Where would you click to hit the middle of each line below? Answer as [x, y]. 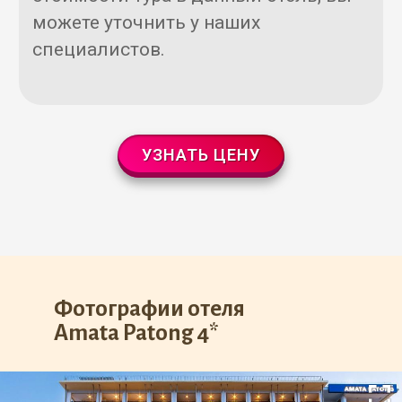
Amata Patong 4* [136, 332]
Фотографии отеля [149, 308]
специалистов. [99, 49]
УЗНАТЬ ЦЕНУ [201, 155]
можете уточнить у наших [146, 22]
